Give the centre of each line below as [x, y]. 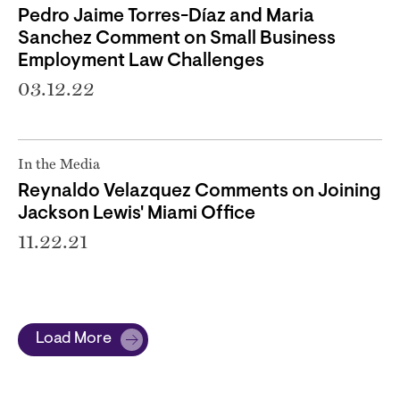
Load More [74, 339]
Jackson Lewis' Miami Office [137, 213]
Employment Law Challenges [141, 61]
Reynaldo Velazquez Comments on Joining [200, 191]
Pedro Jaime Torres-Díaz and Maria [166, 16]
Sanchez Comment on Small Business [177, 38]
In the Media [59, 162]
